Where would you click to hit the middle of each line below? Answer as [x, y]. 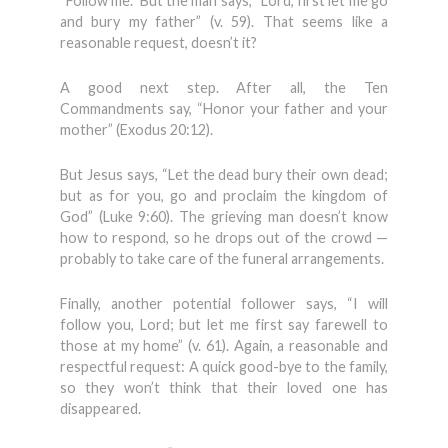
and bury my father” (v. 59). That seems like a [224, 21]
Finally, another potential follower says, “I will [224, 303]
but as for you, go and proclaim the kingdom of [224, 195]
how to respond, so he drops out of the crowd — [224, 237]
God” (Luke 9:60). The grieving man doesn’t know [224, 216]
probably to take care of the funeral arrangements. [222, 258]
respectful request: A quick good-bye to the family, [224, 366]
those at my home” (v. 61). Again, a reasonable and [224, 345]
